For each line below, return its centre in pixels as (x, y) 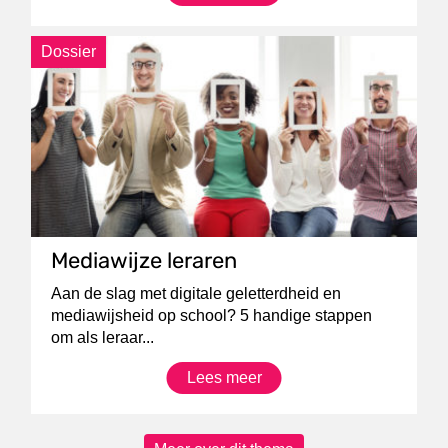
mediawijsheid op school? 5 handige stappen (212, 315)
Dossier (69, 51)
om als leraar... (103, 337)
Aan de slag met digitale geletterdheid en (196, 293)
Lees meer (224, 377)
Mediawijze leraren (144, 260)
